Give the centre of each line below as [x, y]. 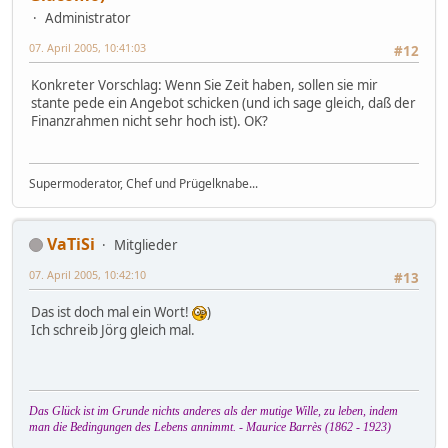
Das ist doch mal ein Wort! [111, 312]
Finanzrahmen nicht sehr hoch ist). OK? [149, 121]
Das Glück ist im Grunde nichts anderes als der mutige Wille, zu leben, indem [213, 410]
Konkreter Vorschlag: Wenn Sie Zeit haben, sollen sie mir [204, 85]
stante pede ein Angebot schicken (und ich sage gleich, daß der [223, 103]
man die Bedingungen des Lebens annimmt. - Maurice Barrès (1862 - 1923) [210, 426]
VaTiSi [71, 243]
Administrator [88, 17]
